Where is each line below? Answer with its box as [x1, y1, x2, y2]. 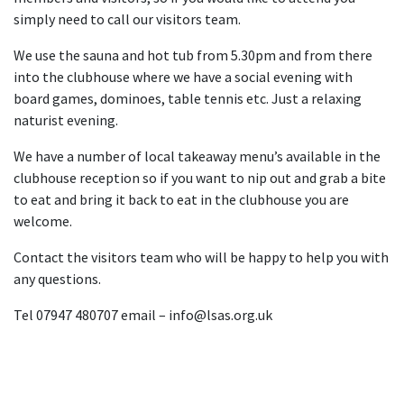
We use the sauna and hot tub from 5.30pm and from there [14, 46, 372, 64]
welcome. [14, 212, 72, 230]
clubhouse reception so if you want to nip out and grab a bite [14, 169, 386, 187]
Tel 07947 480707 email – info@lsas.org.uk [14, 306, 272, 324]
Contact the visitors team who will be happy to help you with [14, 248, 389, 266]
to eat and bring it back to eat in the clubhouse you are [14, 190, 349, 208]
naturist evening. [14, 111, 118, 129]
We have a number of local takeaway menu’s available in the [14, 147, 381, 165]
